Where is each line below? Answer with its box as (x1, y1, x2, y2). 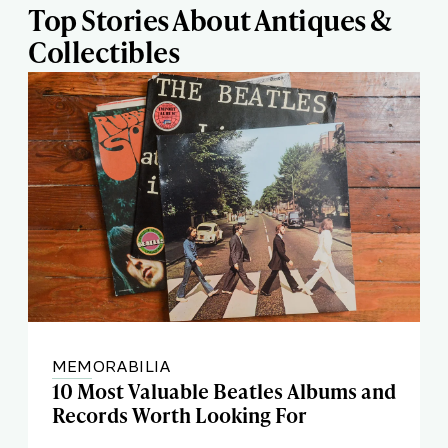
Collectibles (28, 32, 180, 71)
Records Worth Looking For (52, 401, 307, 429)
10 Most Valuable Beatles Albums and (52, 377, 396, 405)
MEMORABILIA (52, 356, 172, 376)
